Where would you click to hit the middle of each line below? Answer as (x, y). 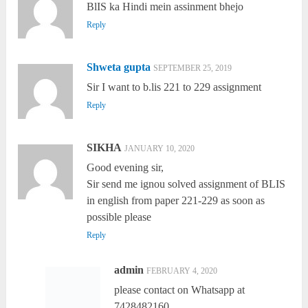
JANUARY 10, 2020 (160, 149)
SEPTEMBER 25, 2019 (193, 68)
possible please (119, 217)
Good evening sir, (125, 168)
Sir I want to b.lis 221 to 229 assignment (174, 87)
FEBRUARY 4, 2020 (181, 271)
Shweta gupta (119, 67)
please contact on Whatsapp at (179, 290)
